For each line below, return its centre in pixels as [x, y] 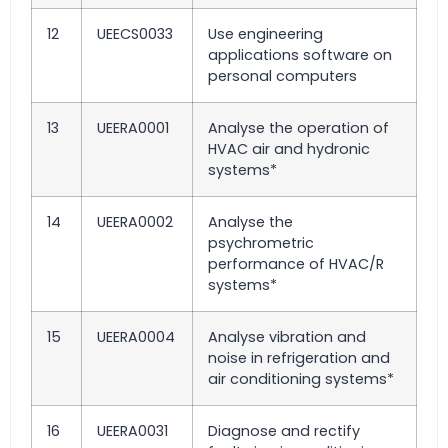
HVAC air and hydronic [289, 149]
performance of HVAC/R [296, 264]
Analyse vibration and [287, 337]
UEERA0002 [135, 222]
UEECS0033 [135, 34]
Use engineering [265, 34]
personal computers [282, 76]
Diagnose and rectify [284, 431]
